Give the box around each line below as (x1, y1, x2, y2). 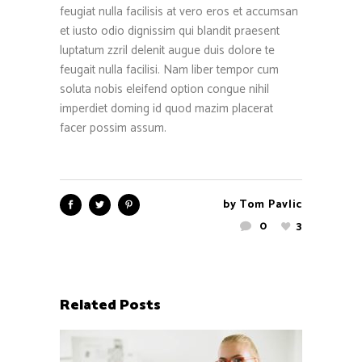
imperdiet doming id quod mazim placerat (60, 98, 273, 119)
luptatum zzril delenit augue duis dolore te (60, 40, 275, 61)
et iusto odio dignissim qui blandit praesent (60, 20, 280, 41)
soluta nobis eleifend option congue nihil (60, 78, 269, 99)
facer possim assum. (60, 117, 166, 138)
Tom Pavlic (239, 195, 302, 214)
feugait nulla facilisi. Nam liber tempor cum (60, 59, 279, 80)
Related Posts (60, 293, 161, 318)
